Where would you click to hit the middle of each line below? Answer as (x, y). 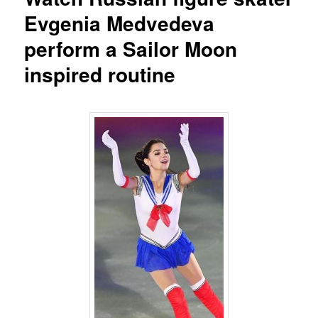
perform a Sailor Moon (131, 49)
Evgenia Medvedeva (120, 23)
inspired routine (100, 75)
